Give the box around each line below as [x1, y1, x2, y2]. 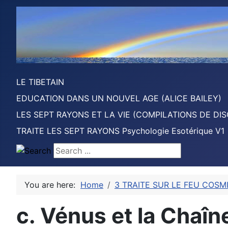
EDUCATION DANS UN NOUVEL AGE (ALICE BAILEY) [16, 93, 221, 104]
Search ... [51, 144, 86, 155]
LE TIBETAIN [16, 77, 64, 88]
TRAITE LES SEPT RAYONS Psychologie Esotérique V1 [16, 126, 224, 136]
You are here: [24, 180, 80, 190]
